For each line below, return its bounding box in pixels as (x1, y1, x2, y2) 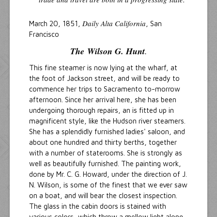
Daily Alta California (82, 18, 146, 28)
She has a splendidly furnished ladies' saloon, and (29, 127, 185, 136)
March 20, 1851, (29, 19, 82, 28)
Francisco (29, 30, 59, 38)
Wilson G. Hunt (87, 45, 145, 57)
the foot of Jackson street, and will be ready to (29, 74, 180, 82)
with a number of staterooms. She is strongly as (29, 148, 182, 157)
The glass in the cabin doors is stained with (29, 201, 166, 210)
